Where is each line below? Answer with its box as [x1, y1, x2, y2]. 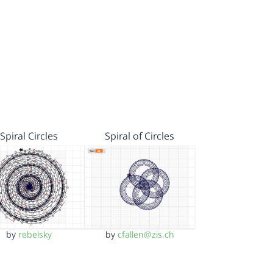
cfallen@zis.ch [117, 228, 174, 240]
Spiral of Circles [105, 129, 175, 143]
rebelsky [18, 228, 52, 240]
